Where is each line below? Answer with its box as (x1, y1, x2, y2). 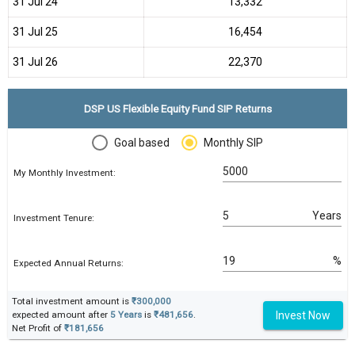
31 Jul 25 (13, 25, 58, 38)
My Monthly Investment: (13, 167, 116, 179)
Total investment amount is (12, 296, 132, 307)
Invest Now (276, 308, 330, 322)
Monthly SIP (204, 136, 263, 149)
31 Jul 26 (13, 55, 58, 68)
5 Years (110, 309, 142, 321)
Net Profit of (12, 323, 64, 334)
